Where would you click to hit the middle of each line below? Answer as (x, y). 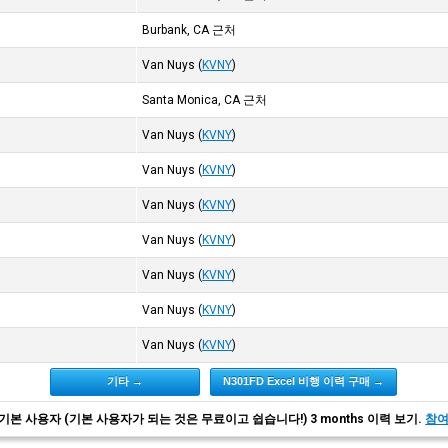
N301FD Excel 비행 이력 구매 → (304, 381)
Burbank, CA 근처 (189, 30)
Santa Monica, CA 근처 (205, 100)
